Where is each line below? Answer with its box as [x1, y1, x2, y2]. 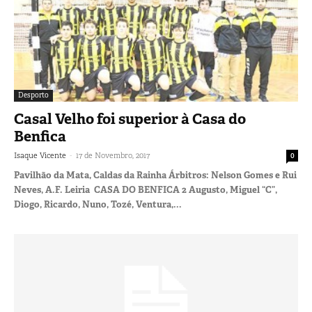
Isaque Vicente [14, 150, 66, 161]
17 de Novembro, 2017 [76, 150, 150, 161]
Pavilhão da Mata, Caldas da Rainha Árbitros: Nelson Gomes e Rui [14, 169, 297, 182]
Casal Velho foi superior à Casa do [14, 109, 246, 130]
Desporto [18, 91, 49, 100]
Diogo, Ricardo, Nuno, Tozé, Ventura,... [14, 198, 182, 211]
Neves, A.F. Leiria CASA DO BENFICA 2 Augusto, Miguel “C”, [14, 184, 277, 196]
